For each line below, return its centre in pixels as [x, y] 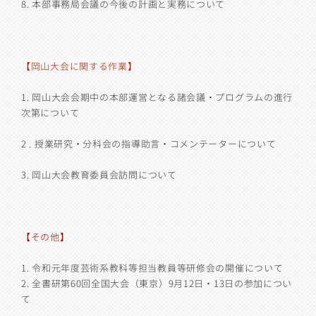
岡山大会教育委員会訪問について [104, 175]
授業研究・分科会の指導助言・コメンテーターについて [155, 144]
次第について [50, 113]
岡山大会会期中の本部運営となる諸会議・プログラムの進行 [163, 97]
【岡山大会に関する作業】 [79, 66]
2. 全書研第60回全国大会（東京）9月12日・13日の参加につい [157, 283]
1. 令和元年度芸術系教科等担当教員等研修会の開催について [152, 268]
